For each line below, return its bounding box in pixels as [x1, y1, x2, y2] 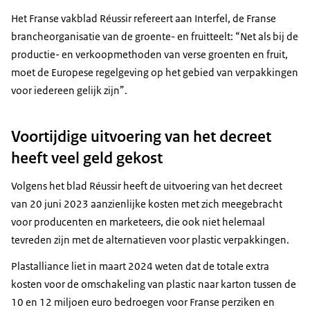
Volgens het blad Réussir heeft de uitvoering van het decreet [11, 179, 282, 192]
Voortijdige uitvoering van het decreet [11, 125, 271, 147]
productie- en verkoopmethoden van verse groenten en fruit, [11, 47, 288, 61]
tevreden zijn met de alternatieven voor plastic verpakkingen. [11, 232, 289, 246]
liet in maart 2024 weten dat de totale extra [71, 259, 269, 273]
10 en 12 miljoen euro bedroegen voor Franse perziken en [11, 295, 275, 309]
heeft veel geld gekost [11, 147, 163, 168]
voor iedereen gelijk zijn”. [11, 83, 127, 97]
